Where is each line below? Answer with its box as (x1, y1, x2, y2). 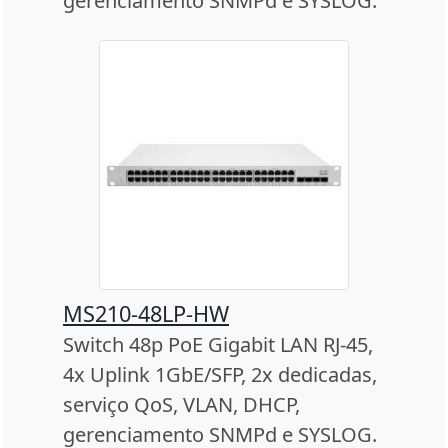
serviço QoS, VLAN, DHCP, (63, 390, 300, 418)
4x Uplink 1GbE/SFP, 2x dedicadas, (63, 360, 377, 388)
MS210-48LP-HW (63, 298, 229, 328)
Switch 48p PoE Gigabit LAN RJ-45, (63, 330, 373, 358)
